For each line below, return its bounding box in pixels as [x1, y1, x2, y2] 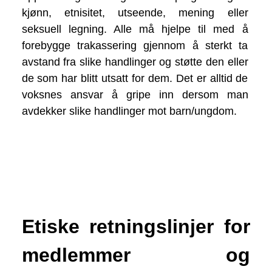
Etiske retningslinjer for [21, 216, 251, 238]
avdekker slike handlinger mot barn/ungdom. [21, 105, 237, 118]
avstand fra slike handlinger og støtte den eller [21, 56, 248, 69]
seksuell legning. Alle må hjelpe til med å [21, 23, 248, 36]
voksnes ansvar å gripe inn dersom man [21, 89, 248, 101]
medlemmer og [21, 244, 251, 267]
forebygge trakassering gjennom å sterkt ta [21, 39, 248, 52]
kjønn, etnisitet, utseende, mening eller [21, 7, 248, 19]
